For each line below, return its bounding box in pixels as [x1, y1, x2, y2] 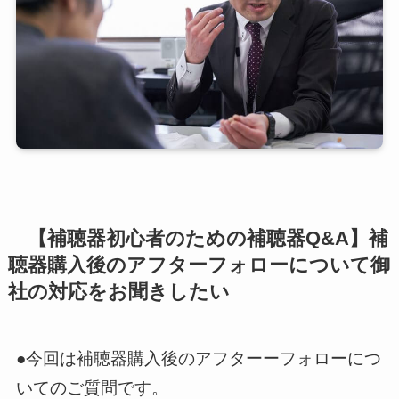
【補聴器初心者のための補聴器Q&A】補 [7, 228, 388, 250]
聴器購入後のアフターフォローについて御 [7, 255, 390, 277]
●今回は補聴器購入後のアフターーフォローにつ [15, 349, 381, 369]
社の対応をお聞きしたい [7, 281, 230, 304]
